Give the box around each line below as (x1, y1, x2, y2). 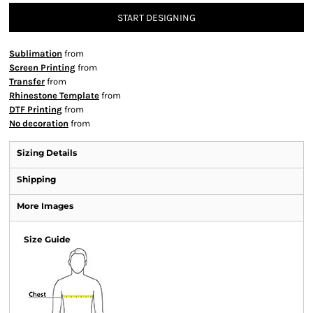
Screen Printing (9, 62, 75, 73)
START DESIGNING (117, 12, 196, 24)
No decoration (9, 118, 68, 129)
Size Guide (24, 234, 71, 245)
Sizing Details (17, 147, 77, 158)
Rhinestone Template (9, 90, 99, 101)
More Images (17, 201, 73, 211)
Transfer (9, 76, 45, 87)
